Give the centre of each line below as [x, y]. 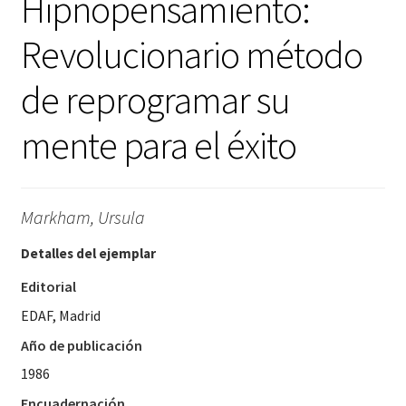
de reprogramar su [155, 99]
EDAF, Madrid [60, 315]
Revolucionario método [191, 54]
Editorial [48, 287]
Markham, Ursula [82, 217]
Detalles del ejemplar [88, 254]
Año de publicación [81, 345]
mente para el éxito [158, 145]
